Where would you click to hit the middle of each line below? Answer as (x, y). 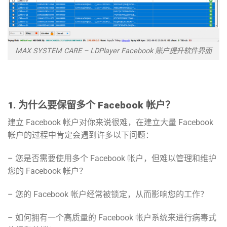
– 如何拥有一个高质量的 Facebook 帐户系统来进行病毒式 (112, 217)
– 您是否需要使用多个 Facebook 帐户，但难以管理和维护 (112, 159)
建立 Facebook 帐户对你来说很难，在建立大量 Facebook (110, 123)
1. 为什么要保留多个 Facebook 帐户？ (91, 105)
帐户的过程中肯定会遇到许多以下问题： (81, 135)
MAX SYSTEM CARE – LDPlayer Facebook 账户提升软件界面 (113, 51)
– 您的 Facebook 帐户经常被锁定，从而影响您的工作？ (108, 194)
